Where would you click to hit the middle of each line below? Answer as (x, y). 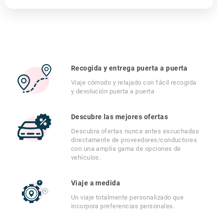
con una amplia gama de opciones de (126, 149)
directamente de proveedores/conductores (134, 140)
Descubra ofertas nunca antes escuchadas (135, 131)
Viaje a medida (96, 183)
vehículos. (86, 157)
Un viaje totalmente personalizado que (127, 197)
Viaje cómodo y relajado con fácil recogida (134, 82)
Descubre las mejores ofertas (119, 117)
